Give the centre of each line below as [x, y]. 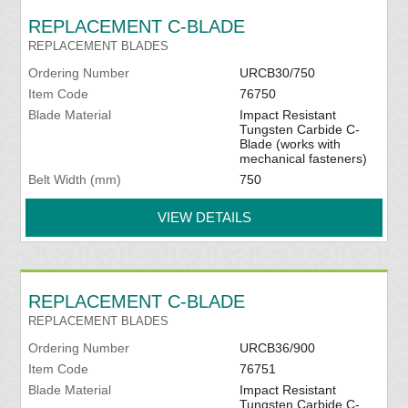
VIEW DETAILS [204, 218]
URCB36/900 [277, 348]
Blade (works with [290, 144]
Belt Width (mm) [75, 180]
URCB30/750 [277, 73]
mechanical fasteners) [303, 159]
